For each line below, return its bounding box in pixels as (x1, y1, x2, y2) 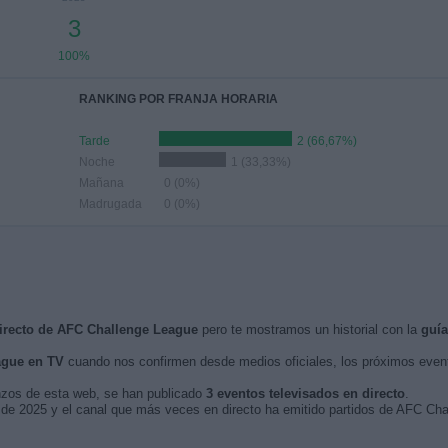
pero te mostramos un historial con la (197, 322, 421, 337)
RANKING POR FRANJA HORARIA (79, 92, 278, 106)
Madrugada (79, 197, 142, 211)
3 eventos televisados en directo (205, 386, 405, 401)
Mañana (79, 176, 124, 190)
